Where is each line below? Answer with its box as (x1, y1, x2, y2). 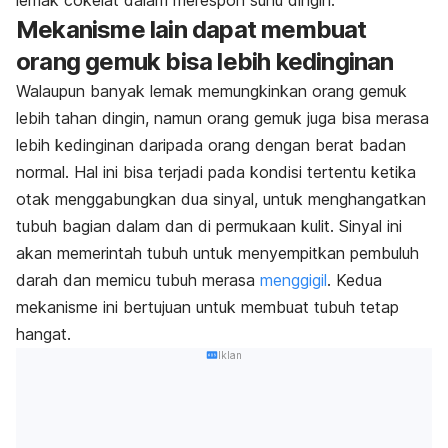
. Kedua (327, 269, 382, 290)
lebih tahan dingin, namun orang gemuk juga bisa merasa (16, 107, 429, 128)
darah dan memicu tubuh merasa (16, 269, 260, 290)
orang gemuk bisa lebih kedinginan (16, 46, 394, 76)
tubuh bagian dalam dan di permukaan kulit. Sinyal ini (16, 215, 402, 236)
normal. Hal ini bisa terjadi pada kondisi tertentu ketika (16, 161, 416, 182)
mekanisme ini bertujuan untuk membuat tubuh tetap (16, 296, 399, 317)
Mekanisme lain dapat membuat (16, 14, 367, 44)
